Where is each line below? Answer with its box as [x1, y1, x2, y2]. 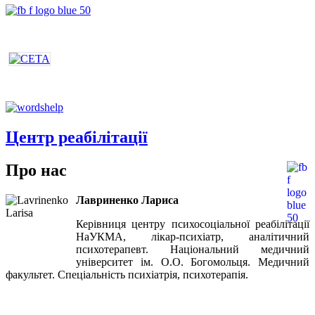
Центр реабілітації [6, 127, 148, 146]
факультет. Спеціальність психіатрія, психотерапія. [6, 268, 248, 281]
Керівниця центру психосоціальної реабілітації [76, 217, 309, 230]
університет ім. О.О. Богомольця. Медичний [76, 255, 309, 268]
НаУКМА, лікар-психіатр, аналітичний [76, 230, 309, 243]
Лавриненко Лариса [76, 193, 179, 206]
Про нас [6, 160, 67, 179]
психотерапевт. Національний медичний [76, 243, 309, 255]
